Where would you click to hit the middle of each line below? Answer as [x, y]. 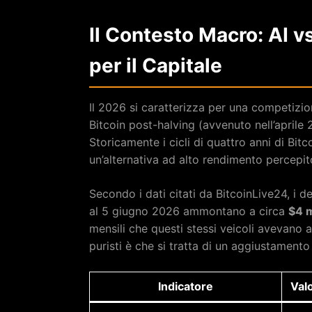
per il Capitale [156, 65]
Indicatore [186, 286]
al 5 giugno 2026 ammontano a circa [189, 211]
